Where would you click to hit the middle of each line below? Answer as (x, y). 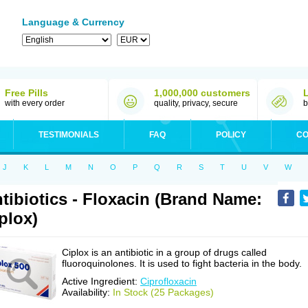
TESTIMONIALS (69, 135)
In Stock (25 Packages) (163, 292)
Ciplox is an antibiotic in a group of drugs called (164, 252)
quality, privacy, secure (196, 103)
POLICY (231, 135)
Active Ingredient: (101, 281)
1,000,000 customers (202, 93)
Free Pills (26, 93)
